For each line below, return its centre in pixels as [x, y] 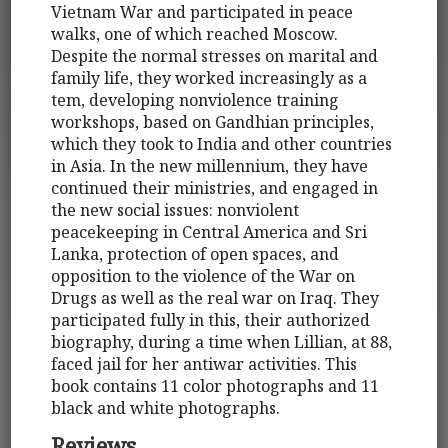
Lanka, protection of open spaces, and [195, 253]
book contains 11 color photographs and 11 [215, 385]
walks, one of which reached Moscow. [195, 33]
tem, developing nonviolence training [195, 99]
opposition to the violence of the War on [203, 275]
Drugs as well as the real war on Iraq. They [215, 297]
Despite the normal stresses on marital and [215, 55]
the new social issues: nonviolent [175, 209]
